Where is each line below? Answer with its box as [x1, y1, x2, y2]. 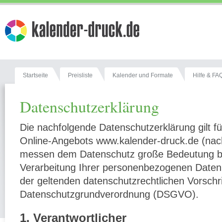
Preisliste [68, 72, 93, 79]
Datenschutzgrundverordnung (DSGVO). [20, 189, 199, 200]
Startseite [23, 72, 48, 79]
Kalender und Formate [112, 72, 173, 79]
